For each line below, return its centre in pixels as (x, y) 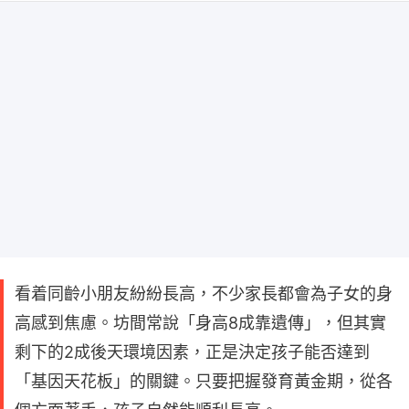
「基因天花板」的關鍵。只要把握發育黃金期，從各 (204, 381)
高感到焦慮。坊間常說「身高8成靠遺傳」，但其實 (200, 322)
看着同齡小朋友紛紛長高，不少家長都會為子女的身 (204, 293)
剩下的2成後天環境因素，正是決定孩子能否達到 (192, 351)
